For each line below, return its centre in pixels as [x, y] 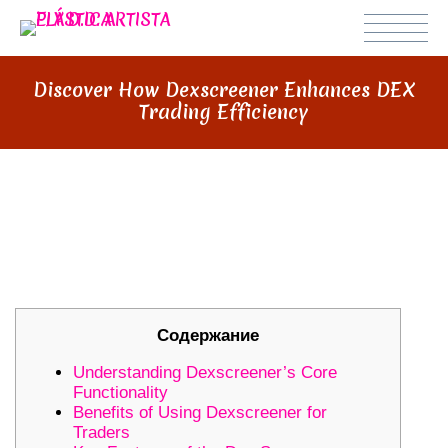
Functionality [120, 392]
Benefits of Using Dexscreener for [200, 412]
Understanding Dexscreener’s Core [205, 372]
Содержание [208, 335]
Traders [101, 432]
